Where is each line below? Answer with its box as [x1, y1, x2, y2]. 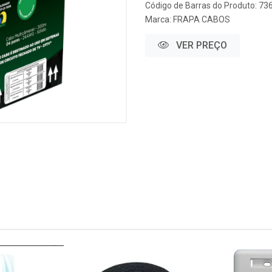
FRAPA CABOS [173, 15, 230, 24]
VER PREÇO [174, 39, 227, 51]
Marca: [145, 15, 173, 24]
